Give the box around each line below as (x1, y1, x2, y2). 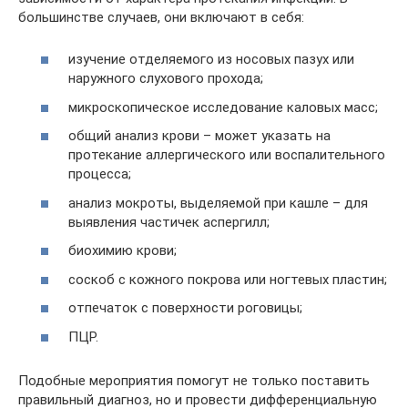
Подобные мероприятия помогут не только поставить (18, 372, 370, 389)
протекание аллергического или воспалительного (68, 147, 385, 163)
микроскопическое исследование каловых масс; (68, 98, 378, 116)
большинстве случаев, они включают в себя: (18, 8, 304, 25)
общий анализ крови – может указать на (68, 127, 331, 144)
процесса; (68, 166, 131, 182)
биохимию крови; (68, 242, 177, 259)
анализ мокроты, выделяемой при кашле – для (68, 194, 368, 211)
